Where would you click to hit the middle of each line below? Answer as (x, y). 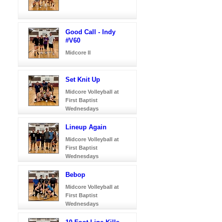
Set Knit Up (83, 79)
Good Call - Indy (90, 32)
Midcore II (78, 52)
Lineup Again (86, 127)
